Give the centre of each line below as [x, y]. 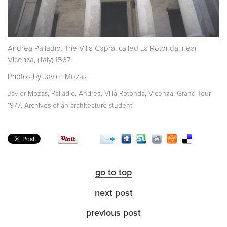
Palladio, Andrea [76, 94]
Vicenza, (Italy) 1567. [40, 60]
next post [113, 193]
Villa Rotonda [125, 94]
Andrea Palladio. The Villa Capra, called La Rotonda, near [102, 49]
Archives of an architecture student [78, 106]
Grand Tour [194, 94]
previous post [113, 214]
